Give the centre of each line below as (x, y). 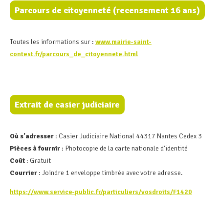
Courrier (24, 173)
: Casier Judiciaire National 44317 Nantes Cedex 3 (128, 136)
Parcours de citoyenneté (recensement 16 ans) (107, 11)
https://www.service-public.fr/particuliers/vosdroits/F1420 (101, 192)
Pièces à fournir (35, 149)
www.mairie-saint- (123, 42)
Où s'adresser (32, 136)
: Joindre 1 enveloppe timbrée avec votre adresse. (111, 173)
